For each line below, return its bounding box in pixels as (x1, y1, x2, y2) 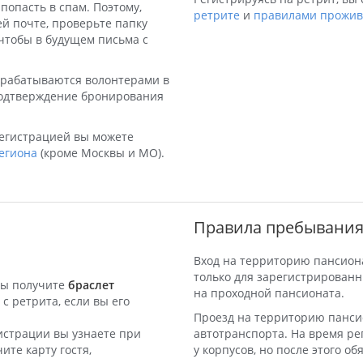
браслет (68, 277, 114, 293)
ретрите (194, 7, 240, 23)
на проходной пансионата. (194, 285, 344, 301)
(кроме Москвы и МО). (37, 145, 164, 160)
